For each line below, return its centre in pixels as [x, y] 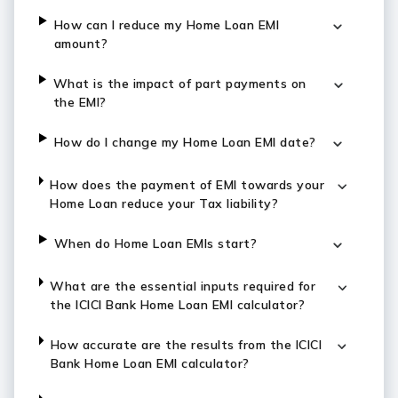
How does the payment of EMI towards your [187, 185]
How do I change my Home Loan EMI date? [185, 142]
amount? [81, 44]
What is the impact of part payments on [179, 84]
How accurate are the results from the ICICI [186, 345]
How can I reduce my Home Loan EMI [167, 25]
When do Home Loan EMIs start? [155, 243]
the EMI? [80, 102]
